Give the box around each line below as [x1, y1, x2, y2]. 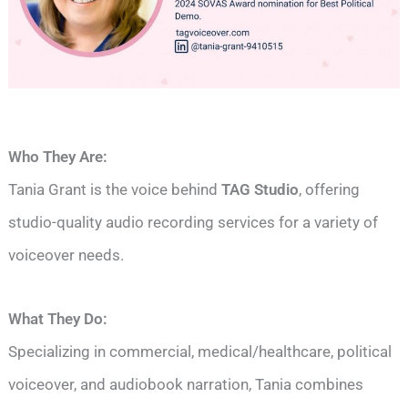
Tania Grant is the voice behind [8, 179, 222, 199]
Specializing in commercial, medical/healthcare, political [8, 342, 393, 361]
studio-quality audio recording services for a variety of [8, 212, 379, 231]
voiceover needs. [8, 245, 125, 264]
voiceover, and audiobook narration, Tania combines [8, 374, 364, 393]
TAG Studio [221, 179, 300, 199]
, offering [299, 179, 361, 199]
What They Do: [8, 309, 108, 328]
